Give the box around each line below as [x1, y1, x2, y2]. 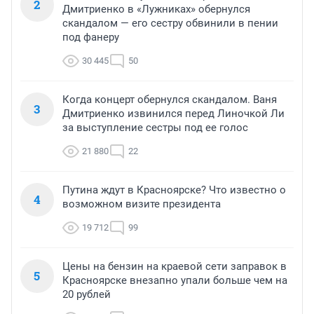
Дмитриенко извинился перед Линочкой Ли [62, 107, 285, 121]
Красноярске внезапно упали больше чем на [62, 274, 287, 287]
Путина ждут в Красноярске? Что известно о [62, 184, 286, 197]
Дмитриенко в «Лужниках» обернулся [62, 3, 250, 16]
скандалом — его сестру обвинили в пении [62, 17, 278, 30]
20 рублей [62, 288, 111, 301]
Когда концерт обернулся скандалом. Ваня [62, 93, 277, 107]
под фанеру [62, 31, 119, 44]
